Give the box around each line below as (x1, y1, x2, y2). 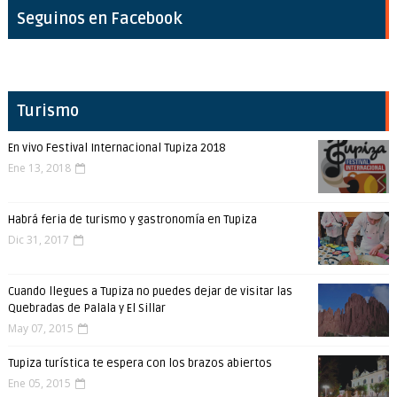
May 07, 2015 (7, 321, 74, 337)
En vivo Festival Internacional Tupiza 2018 (7, 141, 226, 156)
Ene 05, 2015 (7, 376, 71, 392)
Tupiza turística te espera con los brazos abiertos (7, 356, 272, 371)
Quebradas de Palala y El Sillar (7, 301, 166, 316)
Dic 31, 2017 (7, 232, 69, 248)
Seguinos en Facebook (16, 9, 183, 29)
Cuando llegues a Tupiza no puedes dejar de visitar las (7, 284, 292, 300)
